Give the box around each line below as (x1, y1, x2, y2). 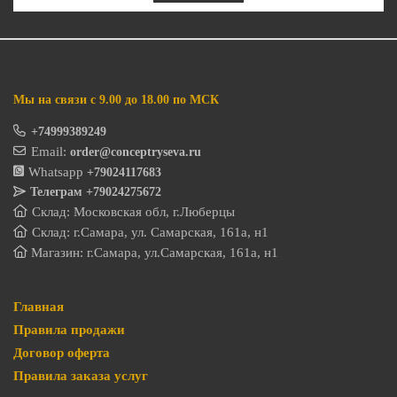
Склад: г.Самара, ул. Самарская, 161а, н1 (31, 225, 269, 240)
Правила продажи (13, 323, 125, 338)
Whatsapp (27, 165, 83, 180)
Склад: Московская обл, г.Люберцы (31, 205, 235, 220)
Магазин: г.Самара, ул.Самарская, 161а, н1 (31, 245, 278, 261)
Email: (31, 144, 66, 160)
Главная (13, 300, 64, 315)
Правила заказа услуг (13, 369, 148, 384)
